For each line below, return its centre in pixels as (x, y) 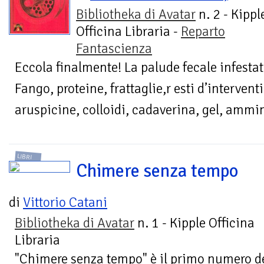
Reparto (203, 31)
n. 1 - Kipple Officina (194, 223)
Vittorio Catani (65, 203)
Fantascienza (114, 48)
